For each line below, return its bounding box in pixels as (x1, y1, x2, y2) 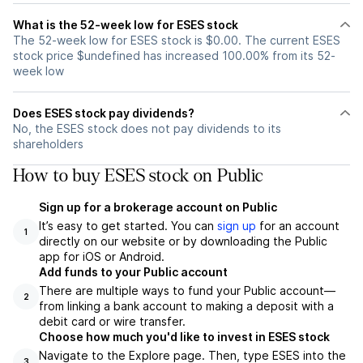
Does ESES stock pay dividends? (13, 106, 194, 120)
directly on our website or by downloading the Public (39, 234, 327, 248)
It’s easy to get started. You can (39, 219, 217, 233)
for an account (256, 219, 340, 233)
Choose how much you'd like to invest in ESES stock (39, 330, 330, 344)
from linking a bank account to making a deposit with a (39, 299, 334, 313)
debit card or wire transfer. (39, 314, 186, 328)
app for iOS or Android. (39, 250, 164, 263)
